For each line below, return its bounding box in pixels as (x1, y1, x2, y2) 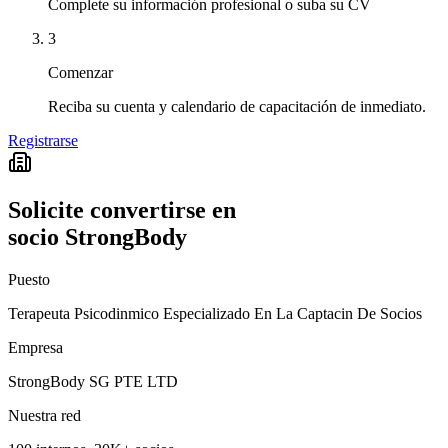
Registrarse (8, 131, 78, 149)
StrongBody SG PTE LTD (8, 373, 178, 391)
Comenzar (48, 63, 113, 81)
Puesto (8, 271, 50, 289)
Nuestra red (8, 407, 81, 425)
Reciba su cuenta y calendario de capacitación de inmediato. (48, 97, 426, 115)
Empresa (8, 339, 63, 357)
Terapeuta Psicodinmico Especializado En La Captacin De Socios (8, 305, 422, 323)
